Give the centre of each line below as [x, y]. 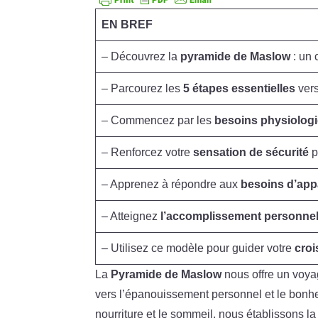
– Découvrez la [141, 56]
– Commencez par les [158, 120]
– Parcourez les [143, 88]
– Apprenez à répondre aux [171, 184]
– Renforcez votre [148, 152]
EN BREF [127, 24]
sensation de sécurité [251, 152]
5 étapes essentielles [240, 88]
